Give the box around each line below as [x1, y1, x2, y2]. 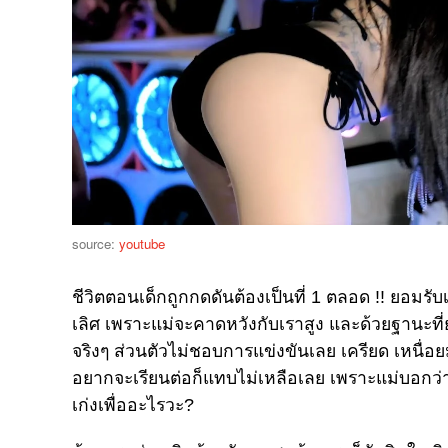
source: [72, 234, 119, 254]
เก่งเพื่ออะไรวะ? [72, 395, 194, 416]
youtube [119, 234, 165, 254]
